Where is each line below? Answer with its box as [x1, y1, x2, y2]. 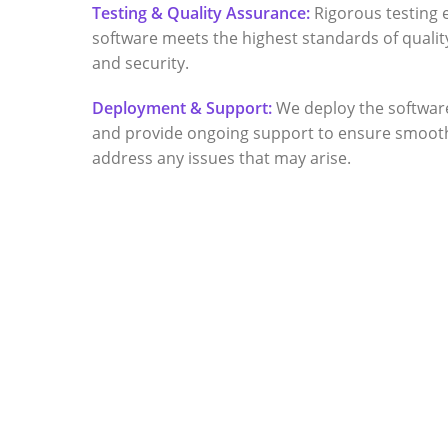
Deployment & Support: [92, 96, 273, 119]
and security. [92, 51, 190, 74]
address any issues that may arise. [92, 146, 352, 169]
